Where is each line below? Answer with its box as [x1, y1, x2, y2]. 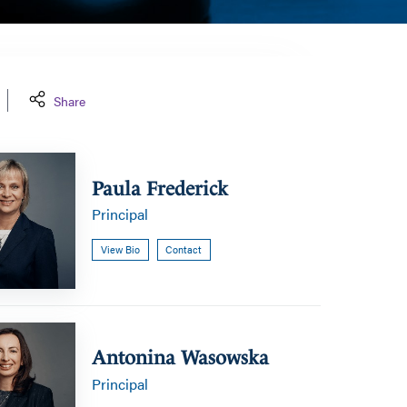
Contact [165, 242, 203, 256]
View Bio [100, 242, 140, 256]
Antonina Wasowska [92, 346, 270, 370]
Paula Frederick [92, 176, 229, 200]
